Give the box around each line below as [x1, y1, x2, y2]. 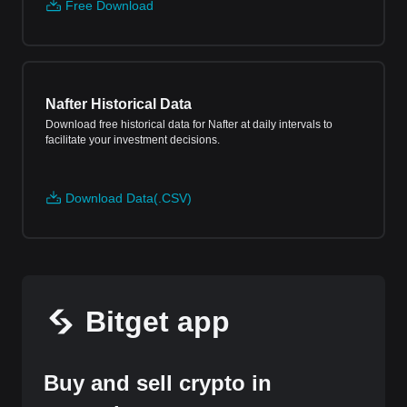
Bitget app [85, 305, 230, 338]
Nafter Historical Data [45, 96, 192, 112]
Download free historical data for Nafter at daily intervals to [45, 118, 333, 131]
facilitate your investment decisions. [45, 134, 220, 146]
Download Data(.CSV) [65, 191, 192, 205]
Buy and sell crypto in [44, 371, 272, 395]
